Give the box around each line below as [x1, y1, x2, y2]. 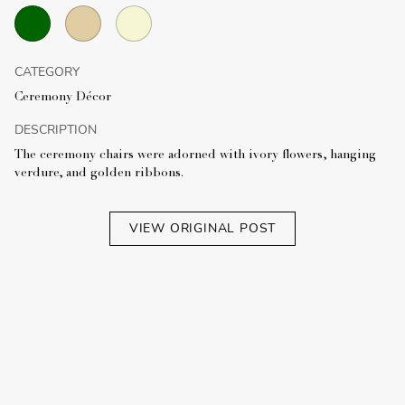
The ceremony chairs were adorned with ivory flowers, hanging [14, 149, 376, 163]
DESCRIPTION [14, 121, 97, 139]
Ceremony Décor [14, 91, 111, 105]
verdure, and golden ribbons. [14, 167, 184, 181]
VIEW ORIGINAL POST [128, 220, 277, 238]
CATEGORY [14, 63, 80, 81]
